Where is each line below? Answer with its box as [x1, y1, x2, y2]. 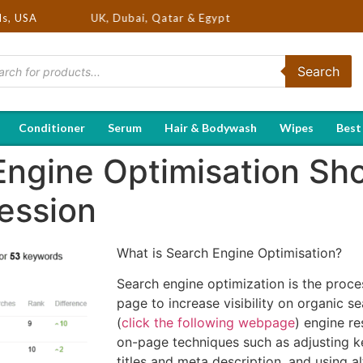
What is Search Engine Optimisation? [117, 244, 342, 261]
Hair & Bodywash [164, 120, 257, 135]
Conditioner [19, 120, 85, 135]
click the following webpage [122, 314, 295, 331]
